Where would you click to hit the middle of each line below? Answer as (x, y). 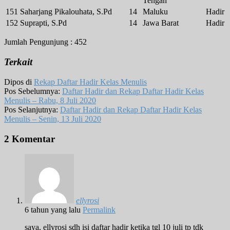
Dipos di (19, 82)
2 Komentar (30, 139)
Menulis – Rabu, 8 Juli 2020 (50, 100)
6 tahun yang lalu (53, 210)
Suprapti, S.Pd (43, 23)
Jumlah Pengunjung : (38, 42)
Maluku (155, 12)
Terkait (18, 62)
